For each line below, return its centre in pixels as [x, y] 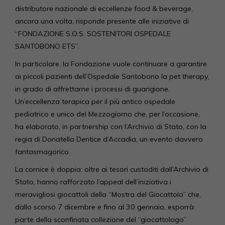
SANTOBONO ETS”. [47, 46]
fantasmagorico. [43, 152]
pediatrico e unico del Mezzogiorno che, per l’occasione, [107, 114]
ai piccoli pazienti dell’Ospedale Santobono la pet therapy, [112, 77]
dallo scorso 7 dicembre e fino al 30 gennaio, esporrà [104, 207]
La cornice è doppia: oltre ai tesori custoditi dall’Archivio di [112, 170]
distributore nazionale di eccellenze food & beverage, [104, 9]
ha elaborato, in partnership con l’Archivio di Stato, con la [111, 127]
